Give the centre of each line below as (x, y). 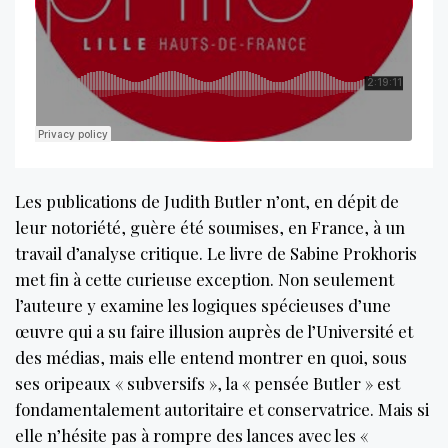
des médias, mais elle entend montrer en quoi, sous (211, 356)
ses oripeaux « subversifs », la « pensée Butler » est (207, 382)
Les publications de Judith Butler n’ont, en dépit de (207, 200)
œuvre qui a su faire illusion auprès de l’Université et (214, 330)
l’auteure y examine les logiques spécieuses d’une (203, 304)
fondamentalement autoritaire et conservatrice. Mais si (222, 408)
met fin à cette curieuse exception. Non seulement (204, 278)
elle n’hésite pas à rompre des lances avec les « (191, 434)
